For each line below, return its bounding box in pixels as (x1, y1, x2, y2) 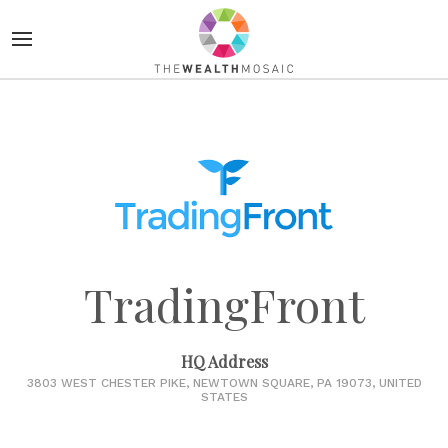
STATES (200, 390, 248, 404)
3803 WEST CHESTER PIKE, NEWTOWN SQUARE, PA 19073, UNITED (26, 376, 422, 390)
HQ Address (180, 351, 268, 372)
